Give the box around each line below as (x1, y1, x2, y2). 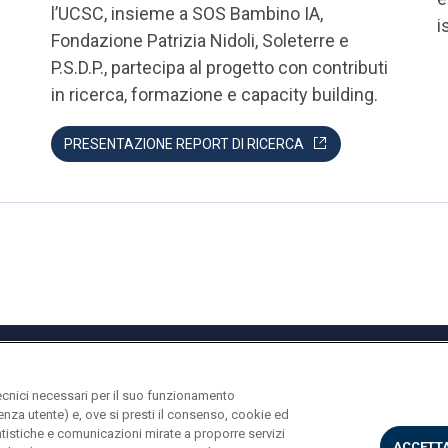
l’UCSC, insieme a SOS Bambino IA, (50, 3, 323, 24)
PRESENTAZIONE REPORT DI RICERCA (63, 136, 304, 152)
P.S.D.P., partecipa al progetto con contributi (50, 57, 388, 78)
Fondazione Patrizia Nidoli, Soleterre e (50, 30, 349, 51)
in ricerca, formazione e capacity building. (50, 84, 378, 105)
